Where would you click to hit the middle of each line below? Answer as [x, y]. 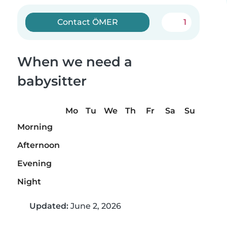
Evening [34, 164]
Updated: [49, 206]
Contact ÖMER [87, 22]
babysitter [52, 81]
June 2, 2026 [95, 206]
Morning [35, 127]
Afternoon [39, 145]
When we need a [75, 62]
